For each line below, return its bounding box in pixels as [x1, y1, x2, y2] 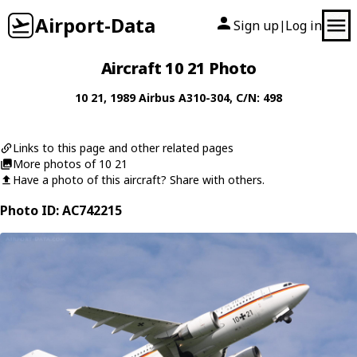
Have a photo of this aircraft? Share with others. [13, 172, 265, 187]
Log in [285, 17, 322, 34]
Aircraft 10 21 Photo [100, 57, 257, 79]
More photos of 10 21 [13, 156, 127, 171]
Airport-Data [35, 12, 155, 38]
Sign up [233, 17, 279, 34]
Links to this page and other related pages [13, 140, 233, 155]
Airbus [139, 90, 175, 105]
